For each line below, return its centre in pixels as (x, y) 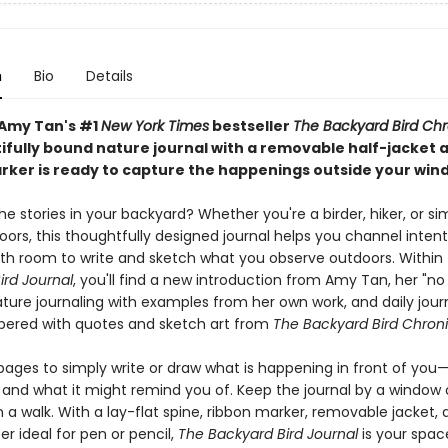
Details (109, 76)
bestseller (250, 126)
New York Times (154, 126)
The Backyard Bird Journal (269, 434)
